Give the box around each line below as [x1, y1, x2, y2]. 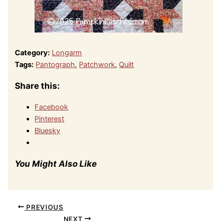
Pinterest [35, 114, 65, 124]
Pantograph [36, 60, 75, 70]
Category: [15, 48, 50, 58]
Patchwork [79, 60, 115, 70]
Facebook [35, 103, 69, 112]
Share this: [15, 80, 60, 91]
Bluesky [35, 126, 61, 136]
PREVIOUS [24, 203, 64, 211]
